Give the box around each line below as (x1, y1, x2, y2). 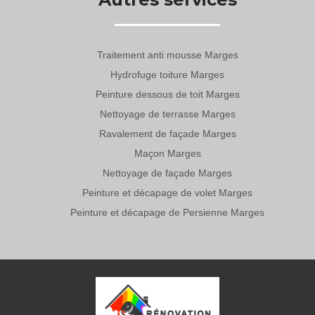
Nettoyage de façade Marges (103, 167, 232, 179)
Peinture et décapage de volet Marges (82, 186, 252, 198)
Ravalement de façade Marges (98, 127, 236, 139)
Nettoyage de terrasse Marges (99, 108, 236, 120)
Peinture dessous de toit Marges (95, 88, 240, 100)
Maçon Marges (134, 147, 201, 159)
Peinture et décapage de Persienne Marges (70, 206, 264, 218)
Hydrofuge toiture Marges (110, 68, 224, 80)
